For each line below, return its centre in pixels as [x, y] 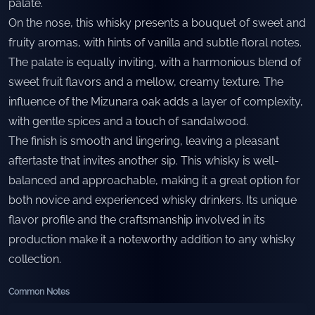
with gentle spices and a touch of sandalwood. [128, 121]
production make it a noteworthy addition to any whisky [152, 239]
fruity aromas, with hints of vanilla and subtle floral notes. [155, 43]
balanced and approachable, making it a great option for [154, 180]
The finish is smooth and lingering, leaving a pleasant [144, 141]
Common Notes [39, 292]
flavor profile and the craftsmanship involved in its [137, 220]
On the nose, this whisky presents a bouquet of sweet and [157, 23]
